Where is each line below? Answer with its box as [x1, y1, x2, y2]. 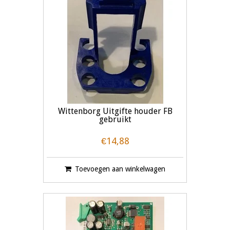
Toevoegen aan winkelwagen [75, 165, 165, 174]
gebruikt [99, 114, 131, 125]
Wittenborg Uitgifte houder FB [57, 106, 172, 117]
